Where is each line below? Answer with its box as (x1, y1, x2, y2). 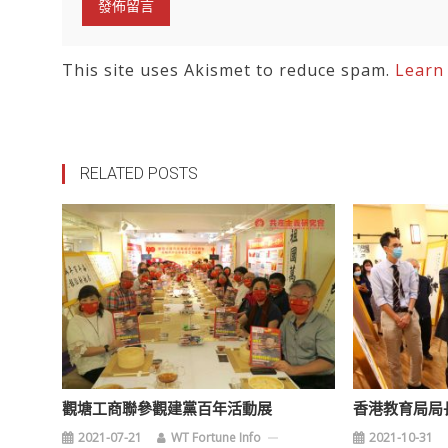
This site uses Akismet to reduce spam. (62, 59, 395, 81)
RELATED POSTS (80, 164, 198, 183)
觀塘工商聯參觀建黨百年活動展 (62, 400, 273, 419)
